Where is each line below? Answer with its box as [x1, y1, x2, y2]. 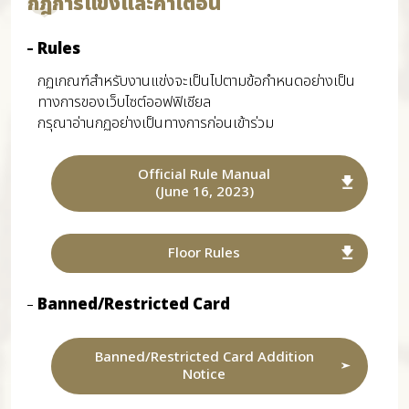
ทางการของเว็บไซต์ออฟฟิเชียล [37, 89, 211, 114]
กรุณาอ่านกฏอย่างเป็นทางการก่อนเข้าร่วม [37, 110, 274, 135]
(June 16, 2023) [154, 182, 254, 204]
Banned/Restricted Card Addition [94, 346, 314, 368]
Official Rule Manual [138, 164, 271, 186]
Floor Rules [168, 243, 241, 265]
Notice [183, 363, 226, 385]
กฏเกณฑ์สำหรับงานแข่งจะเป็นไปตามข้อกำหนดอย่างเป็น [37, 68, 355, 93]
